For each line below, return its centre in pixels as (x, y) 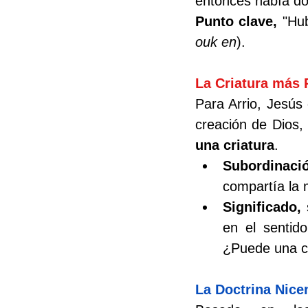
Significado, (265, 207)
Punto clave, (239, 22)
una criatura (235, 145)
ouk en (216, 42)
